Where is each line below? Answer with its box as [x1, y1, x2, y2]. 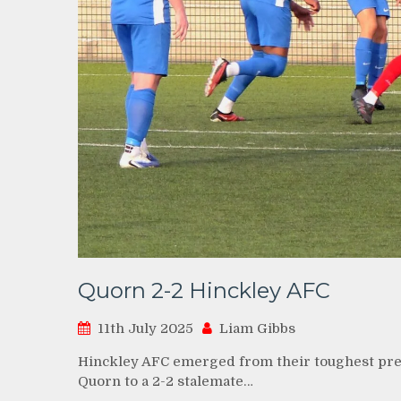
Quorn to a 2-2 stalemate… [78, 373, 253, 390]
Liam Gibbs [219, 320, 295, 337]
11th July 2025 [98, 320, 193, 337]
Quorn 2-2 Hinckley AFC [78, 277, 330, 304]
